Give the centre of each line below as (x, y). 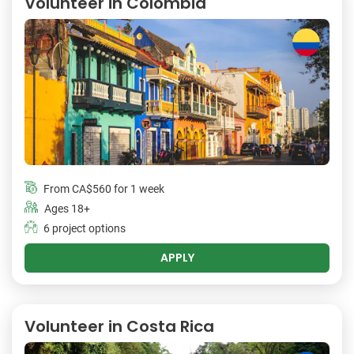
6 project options (85, 229)
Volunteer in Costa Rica (119, 327)
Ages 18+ (67, 209)
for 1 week (138, 190)
